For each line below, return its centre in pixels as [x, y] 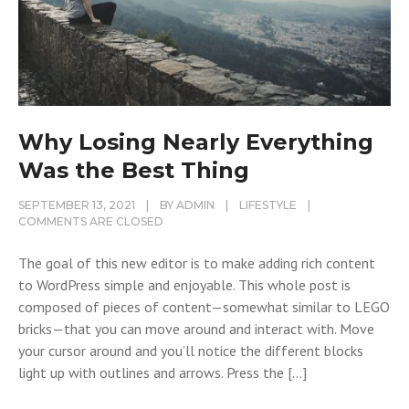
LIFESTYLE [268, 205]
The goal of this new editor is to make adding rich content [197, 263]
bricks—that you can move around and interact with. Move [196, 329]
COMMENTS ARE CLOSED [91, 222]
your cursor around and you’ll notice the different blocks [191, 351]
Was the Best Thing [134, 171]
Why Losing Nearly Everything [196, 142]
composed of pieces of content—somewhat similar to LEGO [204, 307]
